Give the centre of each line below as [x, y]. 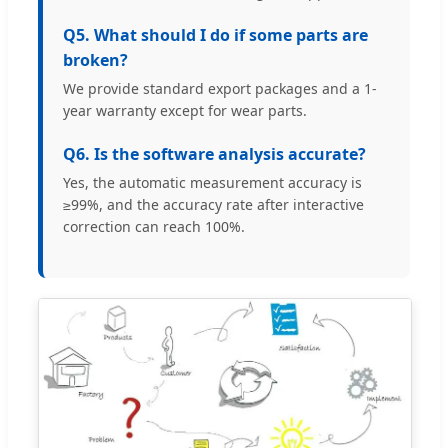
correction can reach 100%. [154, 226]
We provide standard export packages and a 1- [220, 88]
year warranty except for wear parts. [185, 110]
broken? [95, 59]
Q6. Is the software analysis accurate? [214, 153]
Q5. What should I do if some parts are [215, 34]
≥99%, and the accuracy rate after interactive [213, 204]
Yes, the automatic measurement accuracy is [212, 182]
